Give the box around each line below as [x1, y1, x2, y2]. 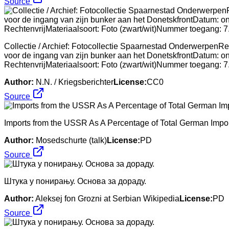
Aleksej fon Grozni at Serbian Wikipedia [35, 194, 179, 203]
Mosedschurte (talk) [36, 135, 107, 145]
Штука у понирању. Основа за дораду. [4, 176, 146, 186]
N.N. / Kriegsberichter [36, 77, 113, 86]
